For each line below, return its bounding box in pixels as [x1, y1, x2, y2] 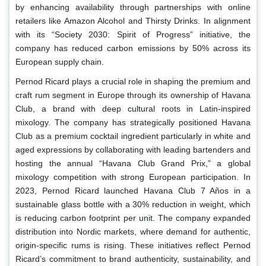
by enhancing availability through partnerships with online [15, 2, 251, 12]
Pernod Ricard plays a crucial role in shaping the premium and [15, 77, 251, 87]
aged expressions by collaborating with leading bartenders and [15, 145, 251, 155]
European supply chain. [15, 57, 104, 67]
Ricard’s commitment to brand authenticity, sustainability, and [15, 254, 251, 264]
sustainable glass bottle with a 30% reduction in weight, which [15, 199, 251, 210]
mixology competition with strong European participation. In [15, 172, 251, 182]
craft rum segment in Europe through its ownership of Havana [15, 90, 251, 100]
